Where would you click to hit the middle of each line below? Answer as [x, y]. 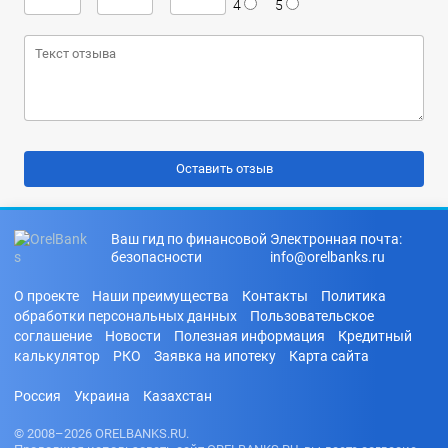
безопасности [156, 256]
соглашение [53, 335]
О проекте [46, 295]
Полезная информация [249, 335]
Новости [133, 335]
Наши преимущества [160, 295]
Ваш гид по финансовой [188, 238]
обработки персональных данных [125, 315]
